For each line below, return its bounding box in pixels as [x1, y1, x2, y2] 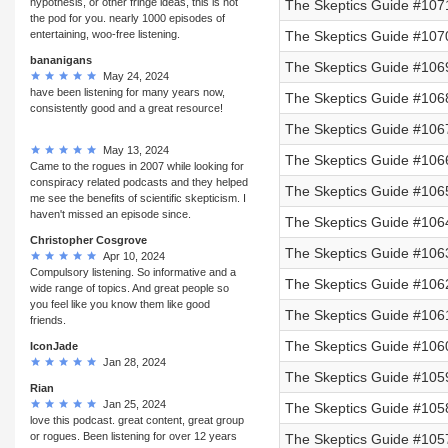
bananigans [30, 53, 92, 66]
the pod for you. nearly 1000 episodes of [30, 11, 225, 24]
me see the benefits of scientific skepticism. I [30, 191, 246, 204]
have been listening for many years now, [30, 85, 225, 98]
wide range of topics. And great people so [30, 281, 229, 294]
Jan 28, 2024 [97, 355, 166, 368]
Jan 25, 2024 [97, 397, 166, 410]
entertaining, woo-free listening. [30, 27, 180, 40]
